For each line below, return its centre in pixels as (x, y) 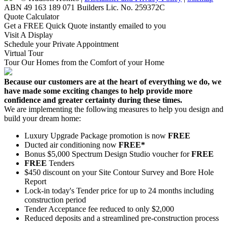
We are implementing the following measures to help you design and (114, 109)
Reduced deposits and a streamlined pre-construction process (122, 218)
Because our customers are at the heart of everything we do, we (113, 81)
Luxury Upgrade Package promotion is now (96, 135)
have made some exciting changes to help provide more (98, 91)
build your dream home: (42, 118)
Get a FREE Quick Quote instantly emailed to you (85, 25)
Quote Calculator (32, 16)
